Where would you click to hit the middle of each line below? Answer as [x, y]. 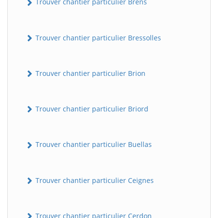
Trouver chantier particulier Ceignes [94, 180]
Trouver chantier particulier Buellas [93, 145]
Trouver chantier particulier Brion [90, 73]
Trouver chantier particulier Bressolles [97, 37]
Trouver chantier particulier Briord [91, 109]
